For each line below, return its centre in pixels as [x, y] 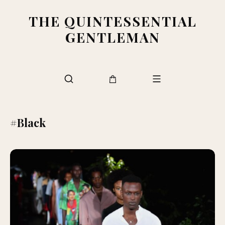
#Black [28, 123]
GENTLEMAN [113, 37]
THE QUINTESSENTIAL [113, 21]
